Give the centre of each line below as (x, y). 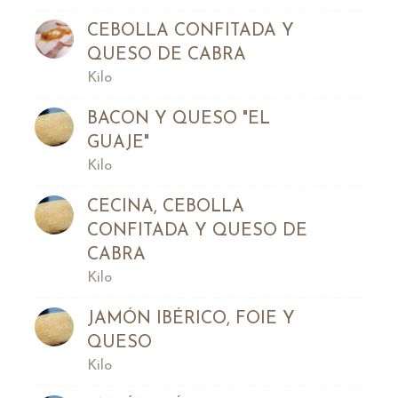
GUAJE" (118, 143)
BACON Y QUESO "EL (178, 119)
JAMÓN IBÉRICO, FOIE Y (191, 318)
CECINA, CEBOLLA (165, 207)
